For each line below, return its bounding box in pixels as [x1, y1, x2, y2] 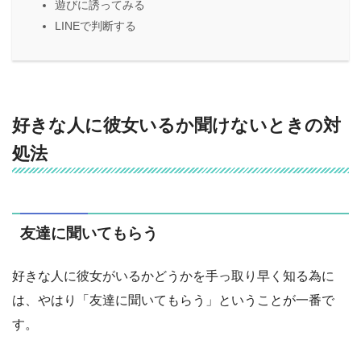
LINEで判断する [55, 19, 136, 33]
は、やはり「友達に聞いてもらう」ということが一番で [12, 293, 334, 307]
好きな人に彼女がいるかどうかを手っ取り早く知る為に [12, 268, 334, 283]
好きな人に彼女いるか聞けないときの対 [12, 114, 341, 135]
